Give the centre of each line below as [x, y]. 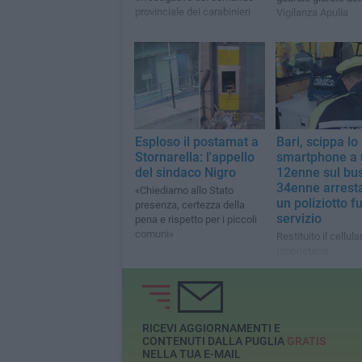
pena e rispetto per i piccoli [196, 220]
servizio [299, 219]
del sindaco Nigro [185, 173]
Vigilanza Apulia [312, 13]
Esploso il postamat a [196, 142]
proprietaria [302, 251]
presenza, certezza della [189, 205]
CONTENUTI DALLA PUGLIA [214, 341]
